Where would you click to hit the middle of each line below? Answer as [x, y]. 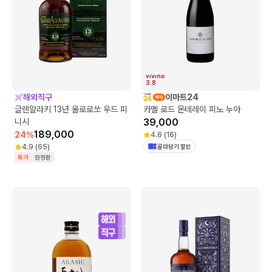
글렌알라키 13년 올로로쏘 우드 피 [71, 109]
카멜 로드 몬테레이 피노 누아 [192, 109]
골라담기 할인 [174, 146]
